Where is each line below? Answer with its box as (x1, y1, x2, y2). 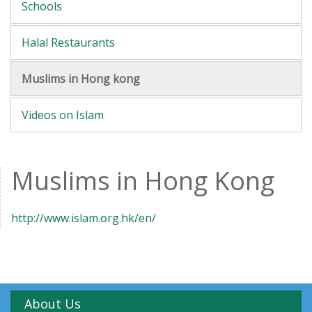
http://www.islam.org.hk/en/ (11, 210, 156, 226)
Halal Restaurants (22, 34, 115, 50)
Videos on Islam (22, 107, 104, 123)
